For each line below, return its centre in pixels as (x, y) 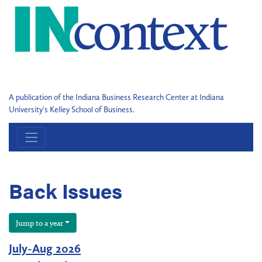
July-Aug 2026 (45, 248)
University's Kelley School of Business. (72, 110)
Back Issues (65, 190)
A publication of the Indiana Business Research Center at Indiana (116, 97)
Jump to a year (39, 223)
